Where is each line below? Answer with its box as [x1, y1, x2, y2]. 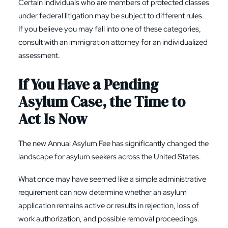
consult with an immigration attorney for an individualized [18, 37, 208, 47]
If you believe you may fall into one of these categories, [18, 24, 201, 34]
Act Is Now [18, 109, 88, 129]
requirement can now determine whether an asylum [18, 187, 187, 197]
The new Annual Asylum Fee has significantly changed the [18, 138, 209, 149]
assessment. [18, 50, 60, 61]
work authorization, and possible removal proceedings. [18, 214, 199, 224]
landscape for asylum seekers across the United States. [18, 152, 201, 162]
